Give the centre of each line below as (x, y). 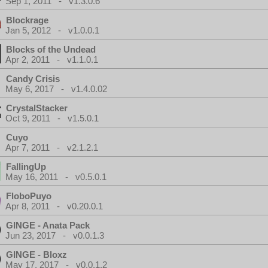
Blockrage (27, 20)
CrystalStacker (37, 108)
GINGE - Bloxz (36, 255)
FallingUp (26, 167)
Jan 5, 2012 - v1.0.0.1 (52, 30)
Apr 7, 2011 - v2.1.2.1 (52, 147)
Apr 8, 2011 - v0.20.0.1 (54, 206)
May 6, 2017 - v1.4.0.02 (56, 89)
